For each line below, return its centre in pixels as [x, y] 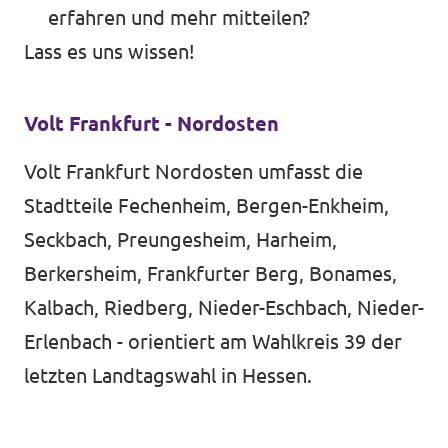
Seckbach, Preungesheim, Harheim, [180, 239]
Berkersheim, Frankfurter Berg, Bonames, [210, 273]
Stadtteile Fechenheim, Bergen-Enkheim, [206, 205]
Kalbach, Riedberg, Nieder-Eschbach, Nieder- [224, 307]
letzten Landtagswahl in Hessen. [168, 375]
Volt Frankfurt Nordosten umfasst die [193, 171]
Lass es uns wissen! [109, 51]
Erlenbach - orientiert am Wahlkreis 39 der [213, 341]
